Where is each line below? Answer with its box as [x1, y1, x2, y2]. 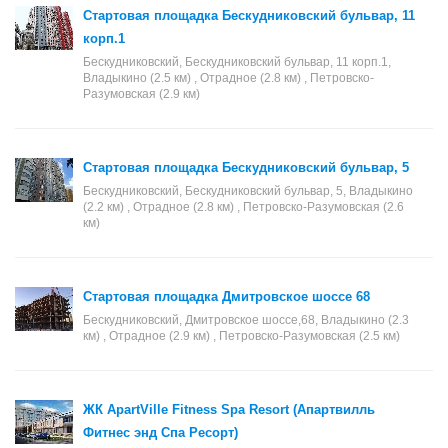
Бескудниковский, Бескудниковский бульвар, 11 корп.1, [83, 55, 391, 69]
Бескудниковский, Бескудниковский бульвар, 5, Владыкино [83, 184, 413, 198]
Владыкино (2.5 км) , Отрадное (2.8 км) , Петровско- [83, 71, 374, 85]
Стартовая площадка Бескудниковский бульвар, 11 [83, 8, 415, 23]
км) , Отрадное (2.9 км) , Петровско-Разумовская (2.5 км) [83, 329, 400, 343]
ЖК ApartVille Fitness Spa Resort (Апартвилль [83, 402, 375, 417]
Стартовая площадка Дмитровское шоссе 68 [83, 289, 370, 304]
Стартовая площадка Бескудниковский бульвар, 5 [83, 160, 409, 175]
